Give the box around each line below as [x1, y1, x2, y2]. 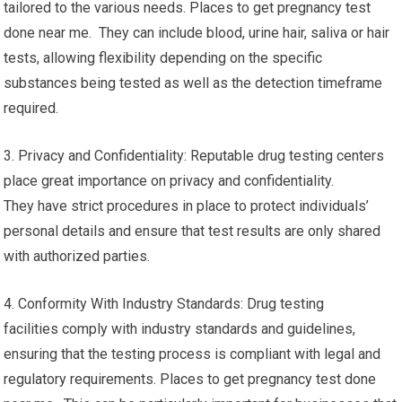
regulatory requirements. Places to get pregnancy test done [4, 371, 377, 388]
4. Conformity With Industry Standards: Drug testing [4, 295, 325, 312]
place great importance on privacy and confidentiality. [4, 172, 335, 189]
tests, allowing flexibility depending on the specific [4, 49, 323, 66]
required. [4, 100, 59, 117]
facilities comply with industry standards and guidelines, [4, 320, 356, 337]
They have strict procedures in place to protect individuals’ [4, 197, 370, 214]
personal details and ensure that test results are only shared [4, 223, 381, 240]
